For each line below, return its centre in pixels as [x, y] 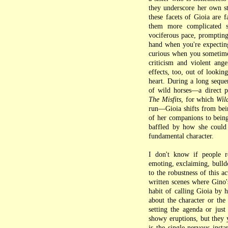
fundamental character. [181, 136]
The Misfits [165, 99]
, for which [198, 99]
